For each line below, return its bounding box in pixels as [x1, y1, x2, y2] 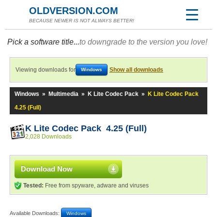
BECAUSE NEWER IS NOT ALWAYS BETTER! [29, 18, 134, 23]
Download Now [21, 165, 73, 173]
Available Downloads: [10, 210, 61, 216]
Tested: [23, 182, 44, 189]
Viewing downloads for [15, 66, 76, 73]
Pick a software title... [7, 38, 79, 46]
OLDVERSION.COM [29, 5, 118, 16]
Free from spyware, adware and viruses [44, 182, 149, 189]
